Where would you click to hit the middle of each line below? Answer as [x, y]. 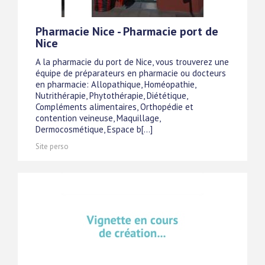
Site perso [52, 147]
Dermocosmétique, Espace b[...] [94, 130]
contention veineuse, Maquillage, [98, 118]
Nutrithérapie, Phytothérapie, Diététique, [112, 96]
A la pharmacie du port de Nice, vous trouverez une [132, 62]
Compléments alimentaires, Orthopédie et [114, 107]
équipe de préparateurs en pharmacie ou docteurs [131, 73]
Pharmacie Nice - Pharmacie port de [127, 32]
